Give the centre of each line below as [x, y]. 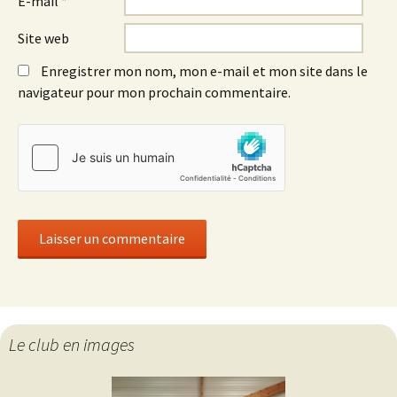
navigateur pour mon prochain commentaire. [154, 92]
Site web [43, 38]
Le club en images [72, 344]
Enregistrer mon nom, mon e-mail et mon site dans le [204, 71]
